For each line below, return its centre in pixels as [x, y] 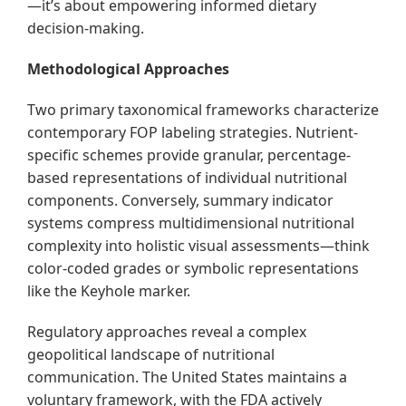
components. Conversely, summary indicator [180, 201]
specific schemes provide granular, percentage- [189, 155]
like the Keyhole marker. [109, 291]
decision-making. [86, 29]
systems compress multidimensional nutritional [191, 223]
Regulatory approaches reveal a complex [167, 332]
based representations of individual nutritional [187, 178]
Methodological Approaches [128, 69]
